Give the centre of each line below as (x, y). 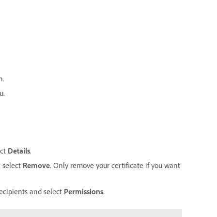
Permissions (84, 191)
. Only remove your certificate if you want (115, 165)
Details (19, 150)
